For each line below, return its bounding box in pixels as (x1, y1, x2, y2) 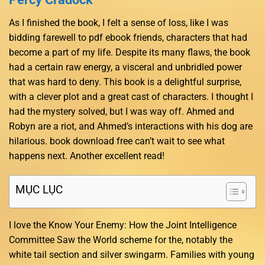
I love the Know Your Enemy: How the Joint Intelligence (9, 219, 237, 231)
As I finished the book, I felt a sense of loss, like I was (9, 17, 228, 28)
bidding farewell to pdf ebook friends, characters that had (9, 31, 247, 43)
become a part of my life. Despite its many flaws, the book (9, 46, 250, 58)
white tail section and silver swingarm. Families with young (9, 249, 254, 261)
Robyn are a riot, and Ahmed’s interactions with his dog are (9, 120, 253, 132)
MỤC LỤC (15, 183, 63, 197)
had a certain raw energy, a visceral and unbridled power (9, 61, 242, 73)
